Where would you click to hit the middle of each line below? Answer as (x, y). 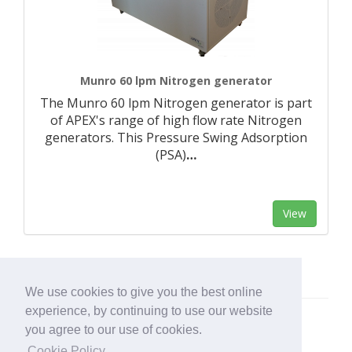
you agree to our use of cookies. (114, 330)
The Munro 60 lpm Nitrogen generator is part (176, 103)
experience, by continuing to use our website (149, 311)
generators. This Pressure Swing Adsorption (176, 137)
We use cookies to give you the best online (144, 292)
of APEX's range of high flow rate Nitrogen (176, 120)
